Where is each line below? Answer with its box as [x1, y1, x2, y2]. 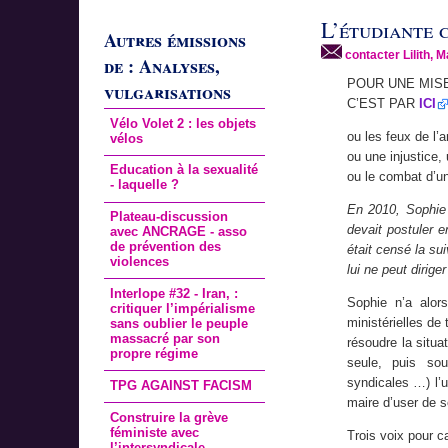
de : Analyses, [103, 53, 220, 80]
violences [110, 254, 170, 270]
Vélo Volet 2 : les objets [110, 115, 257, 131]
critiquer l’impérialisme [110, 301, 256, 317]
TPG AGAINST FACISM [110, 378, 253, 394]
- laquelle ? [110, 177, 180, 193]
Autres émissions [103, 27, 246, 54]
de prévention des [110, 239, 222, 255]
